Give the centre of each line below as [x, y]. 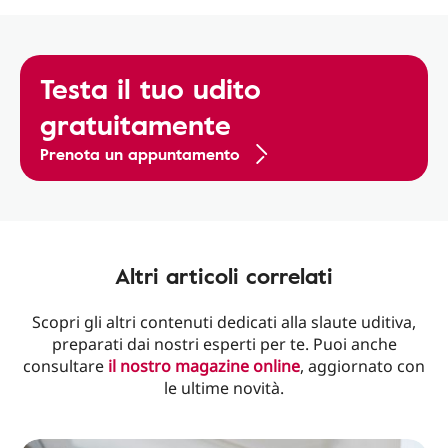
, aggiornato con [362, 366]
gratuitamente [135, 124]
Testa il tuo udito [150, 88]
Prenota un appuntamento [140, 154]
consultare [65, 366]
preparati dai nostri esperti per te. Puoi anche [224, 344]
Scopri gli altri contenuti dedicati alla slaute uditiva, [224, 322]
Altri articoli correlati [224, 275]
